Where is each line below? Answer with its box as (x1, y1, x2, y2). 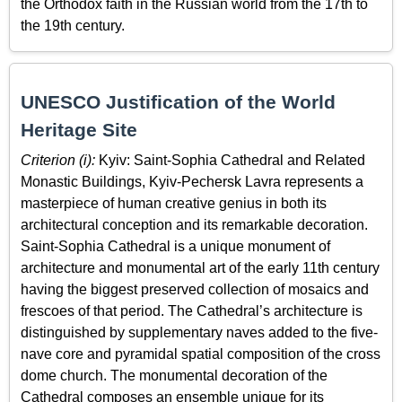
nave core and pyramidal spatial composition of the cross (21, 345, 380, 362)
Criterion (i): (21, 152, 95, 168)
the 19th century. (21, 17, 125, 33)
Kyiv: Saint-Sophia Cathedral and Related (95, 152, 365, 168)
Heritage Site (21, 119, 137, 141)
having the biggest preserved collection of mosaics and (21, 281, 369, 297)
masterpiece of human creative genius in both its (21, 195, 327, 211)
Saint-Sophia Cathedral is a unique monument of (21, 238, 330, 254)
